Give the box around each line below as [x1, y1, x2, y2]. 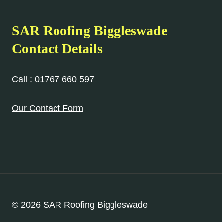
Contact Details [12, 41, 103, 56]
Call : [12, 74, 35, 85]
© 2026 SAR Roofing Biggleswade [12, 200, 148, 210]
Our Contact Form [12, 103, 83, 113]
